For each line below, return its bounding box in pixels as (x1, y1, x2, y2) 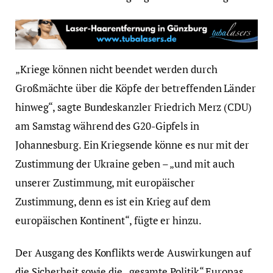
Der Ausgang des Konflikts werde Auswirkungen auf (15, 246, 251, 260)
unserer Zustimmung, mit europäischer (15, 175, 195, 190)
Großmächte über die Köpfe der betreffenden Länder (15, 81, 256, 96)
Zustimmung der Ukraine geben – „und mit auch (15, 157, 235, 171)
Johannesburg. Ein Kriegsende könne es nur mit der (15, 138, 249, 152)
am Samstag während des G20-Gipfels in (15, 119, 199, 133)
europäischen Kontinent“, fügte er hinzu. (15, 213, 202, 228)
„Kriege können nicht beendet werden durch (15, 62, 218, 77)
